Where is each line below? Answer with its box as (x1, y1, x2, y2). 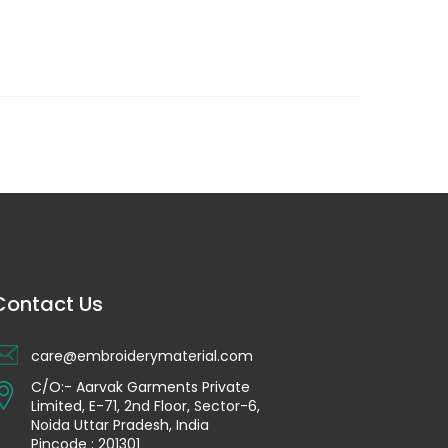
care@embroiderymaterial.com (31, 346, 253, 366)
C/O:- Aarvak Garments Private (31, 377, 250, 397)
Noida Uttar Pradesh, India (31, 415, 209, 435)
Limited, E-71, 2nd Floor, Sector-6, (31, 396, 260, 416)
